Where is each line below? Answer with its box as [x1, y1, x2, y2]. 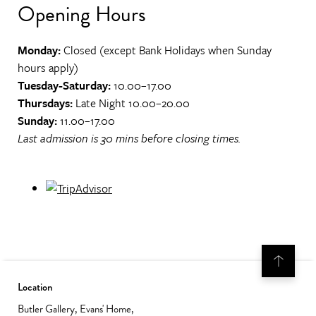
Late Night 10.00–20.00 [73, 95, 190, 112]
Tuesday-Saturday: [18, 77, 114, 95]
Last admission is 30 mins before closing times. [18, 130, 241, 147]
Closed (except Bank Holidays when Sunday [63, 42, 272, 59]
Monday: [18, 42, 63, 59]
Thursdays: [18, 95, 73, 112]
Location [18, 279, 53, 295]
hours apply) [18, 59, 78, 77]
